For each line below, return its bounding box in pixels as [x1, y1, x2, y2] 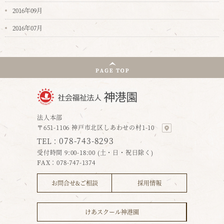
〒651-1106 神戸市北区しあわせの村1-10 [37, 122, 154, 131]
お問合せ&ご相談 [51, 178, 98, 187]
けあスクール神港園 [84, 207, 139, 216]
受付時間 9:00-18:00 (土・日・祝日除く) [37, 147, 153, 156]
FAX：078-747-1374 [37, 157, 95, 166]
